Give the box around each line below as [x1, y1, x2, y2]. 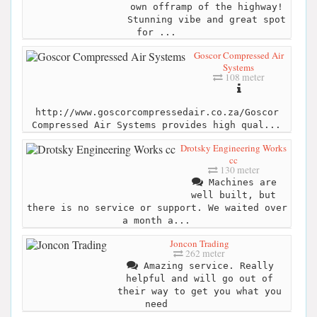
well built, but [191, 190, 276, 201]
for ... [136, 26, 176, 38]
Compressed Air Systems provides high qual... [31, 119, 281, 130]
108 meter [222, 70, 265, 83]
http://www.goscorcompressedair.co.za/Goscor [35, 106, 279, 117]
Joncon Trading [169, 237, 229, 250]
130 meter [217, 163, 260, 177]
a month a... [122, 215, 190, 226]
